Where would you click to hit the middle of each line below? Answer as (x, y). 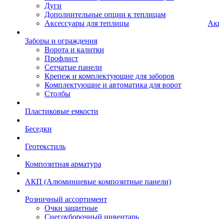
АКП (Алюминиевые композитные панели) (98, 182)
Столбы (57, 94)
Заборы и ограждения (61, 41)
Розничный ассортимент (66, 199)
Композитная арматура (63, 164)
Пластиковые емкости (62, 111)
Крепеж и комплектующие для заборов (109, 76)
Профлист (61, 58)
